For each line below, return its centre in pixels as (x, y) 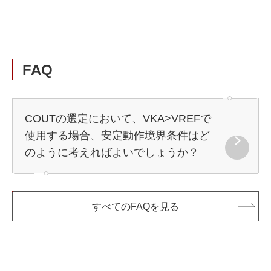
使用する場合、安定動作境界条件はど (117, 135)
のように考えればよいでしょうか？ (112, 152)
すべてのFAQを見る (135, 206)
